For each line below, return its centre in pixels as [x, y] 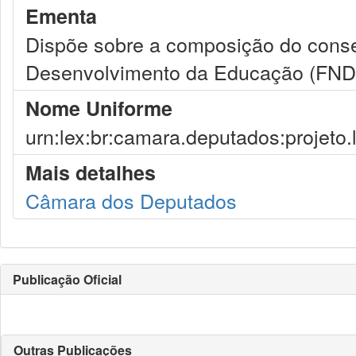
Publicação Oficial [67, 279]
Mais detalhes [91, 172]
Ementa [61, 16]
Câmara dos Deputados [131, 200]
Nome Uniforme [99, 108]
